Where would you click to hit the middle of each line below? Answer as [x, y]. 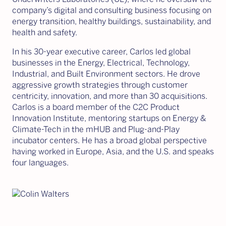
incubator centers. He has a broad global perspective [109, 140]
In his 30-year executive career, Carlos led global [101, 52]
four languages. [40, 163]
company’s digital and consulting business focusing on [112, 10]
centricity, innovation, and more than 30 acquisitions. [110, 96]
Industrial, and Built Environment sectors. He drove [106, 74]
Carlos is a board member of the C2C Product [96, 107]
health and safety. [45, 33]
